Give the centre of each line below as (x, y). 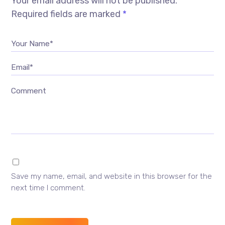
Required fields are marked (67, 14)
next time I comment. (48, 188)
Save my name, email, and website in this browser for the (112, 176)
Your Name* (32, 43)
